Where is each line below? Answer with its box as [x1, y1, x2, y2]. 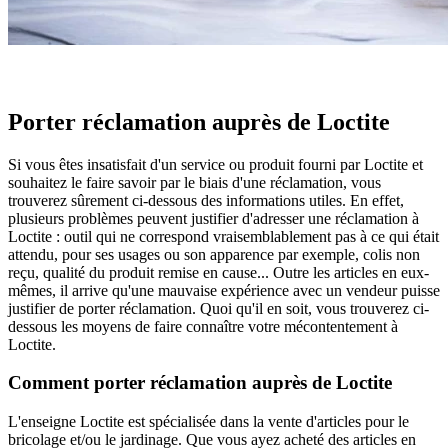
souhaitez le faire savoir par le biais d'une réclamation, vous [8, 173, 381, 191]
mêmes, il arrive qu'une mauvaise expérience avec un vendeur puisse [8, 281, 440, 299]
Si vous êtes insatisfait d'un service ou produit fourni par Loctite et [8, 155, 423, 173]
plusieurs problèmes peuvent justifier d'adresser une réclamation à [8, 209, 419, 227]
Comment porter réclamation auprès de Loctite [8, 372, 392, 394]
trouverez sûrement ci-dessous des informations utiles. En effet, [8, 191, 404, 209]
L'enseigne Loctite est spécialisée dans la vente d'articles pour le [8, 413, 409, 431]
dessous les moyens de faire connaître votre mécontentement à [8, 317, 398, 335]
